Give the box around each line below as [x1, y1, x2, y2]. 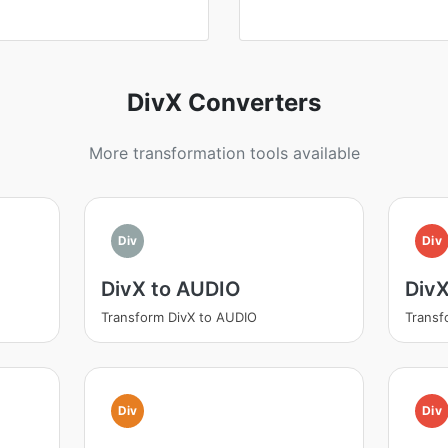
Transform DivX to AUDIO [100, 309, 257, 325]
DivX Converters [127, 88, 321, 117]
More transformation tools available [88, 143, 360, 163]
